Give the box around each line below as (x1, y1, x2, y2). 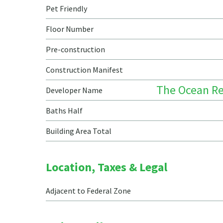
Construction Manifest (46, 65, 123, 75)
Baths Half (46, 106, 83, 115)
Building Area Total (46, 126, 111, 136)
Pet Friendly (46, 3, 87, 13)
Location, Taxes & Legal (46, 159, 167, 175)
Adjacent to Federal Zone (46, 186, 131, 196)
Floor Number (46, 24, 94, 34)
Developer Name (46, 85, 103, 95)
